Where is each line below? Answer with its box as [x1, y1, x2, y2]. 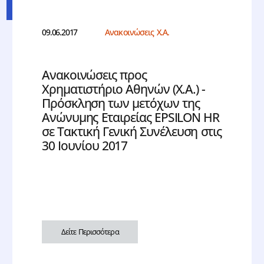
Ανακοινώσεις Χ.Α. [105, 27, 170, 38]
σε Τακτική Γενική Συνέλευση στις [42, 123, 222, 140]
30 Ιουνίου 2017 [42, 137, 128, 154]
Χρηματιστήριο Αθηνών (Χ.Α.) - [42, 81, 206, 98]
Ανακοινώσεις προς [42, 67, 147, 84]
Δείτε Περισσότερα [61, 226, 119, 237]
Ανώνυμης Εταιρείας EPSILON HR [42, 109, 220, 126]
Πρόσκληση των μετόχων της [42, 95, 200, 112]
